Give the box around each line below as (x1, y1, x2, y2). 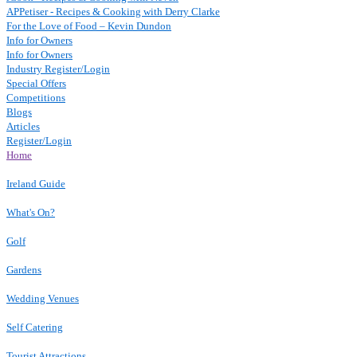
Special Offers (6, 77, 66, 89)
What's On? (6, 206, 55, 218)
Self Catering (6, 321, 63, 333)
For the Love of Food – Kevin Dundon (6, 20, 171, 32)
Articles (6, 120, 40, 132)
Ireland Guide (6, 178, 65, 190)
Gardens (6, 264, 41, 276)
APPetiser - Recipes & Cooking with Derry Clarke (6, 6, 220, 18)
